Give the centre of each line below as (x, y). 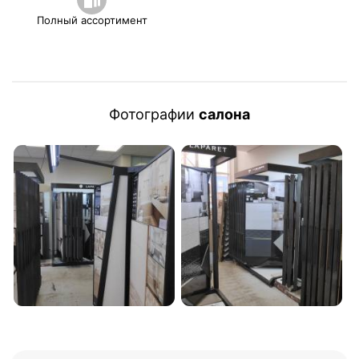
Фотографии (154, 114)
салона (224, 114)
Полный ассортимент (92, 20)
